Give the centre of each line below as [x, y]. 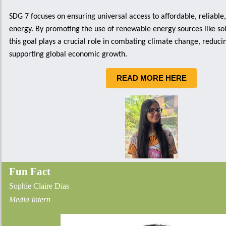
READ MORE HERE [151, 78]
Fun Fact [30, 172]
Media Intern [30, 200]
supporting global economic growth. [68, 54]
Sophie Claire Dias [39, 186]
